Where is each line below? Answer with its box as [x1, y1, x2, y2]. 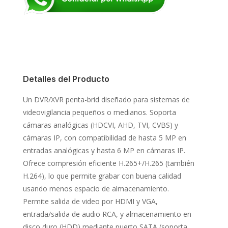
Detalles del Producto [22, 73, 109, 84]
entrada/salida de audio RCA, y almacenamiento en [22, 209, 191, 219]
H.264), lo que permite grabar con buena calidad [22, 170, 181, 181]
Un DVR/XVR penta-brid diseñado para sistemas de [22, 94, 190, 104]
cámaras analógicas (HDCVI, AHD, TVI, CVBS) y [22, 120, 178, 130]
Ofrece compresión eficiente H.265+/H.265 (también [22, 158, 194, 168]
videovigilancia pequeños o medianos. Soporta [22, 107, 176, 117]
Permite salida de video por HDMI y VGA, [22, 196, 158, 206]
